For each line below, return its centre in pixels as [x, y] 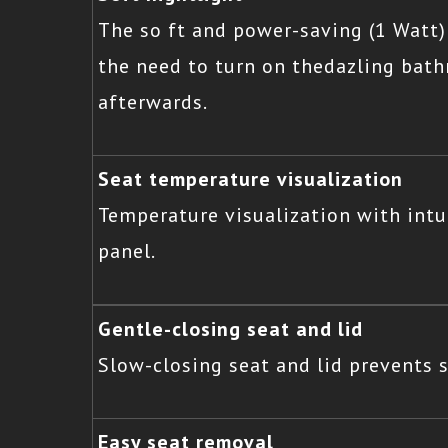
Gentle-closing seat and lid [230, 329]
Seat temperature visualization [250, 179]
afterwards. [153, 102]
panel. [127, 251]
